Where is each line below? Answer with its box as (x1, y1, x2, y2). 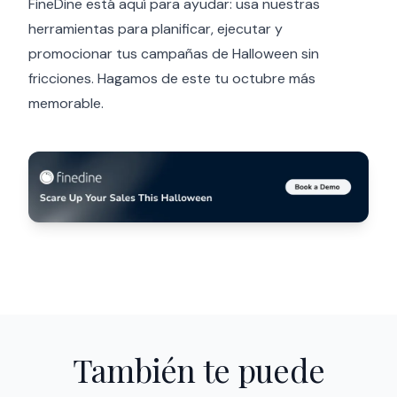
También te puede (72, 348, 325, 391)
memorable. (28, 94, 104, 113)
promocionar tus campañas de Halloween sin (28, 44, 319, 63)
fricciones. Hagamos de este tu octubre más (28, 69, 315, 88)
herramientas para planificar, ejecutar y (28, 19, 283, 38)
